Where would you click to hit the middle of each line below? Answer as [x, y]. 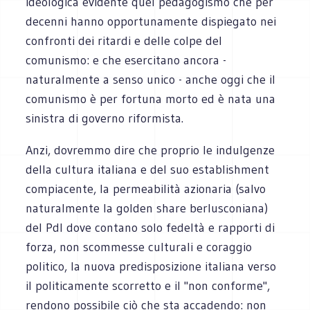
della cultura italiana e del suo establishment [148, 169]
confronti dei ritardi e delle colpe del [124, 40]
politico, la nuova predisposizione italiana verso [151, 266]
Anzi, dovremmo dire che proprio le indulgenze [151, 150]
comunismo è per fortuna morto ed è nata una [151, 99]
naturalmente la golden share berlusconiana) [147, 208]
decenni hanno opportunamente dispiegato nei [151, 21]
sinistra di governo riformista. [105, 118]
